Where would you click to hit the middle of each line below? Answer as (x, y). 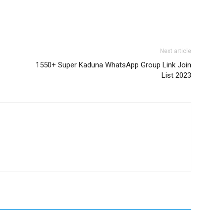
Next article (176, 51)
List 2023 (176, 75)
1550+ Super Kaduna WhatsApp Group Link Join (113, 65)
